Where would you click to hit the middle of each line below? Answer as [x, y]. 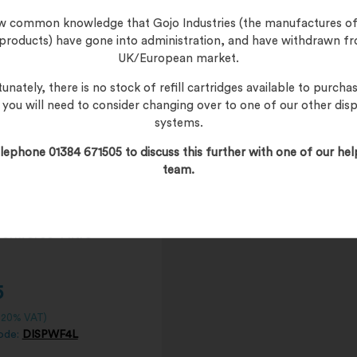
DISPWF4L [50, 335]
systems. [178, 123]
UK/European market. [178, 58]
